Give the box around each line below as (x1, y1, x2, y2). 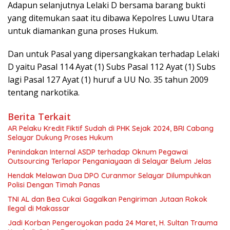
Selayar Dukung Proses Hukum (8, 133, 113, 143)
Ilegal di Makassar (8, 204, 70, 214)
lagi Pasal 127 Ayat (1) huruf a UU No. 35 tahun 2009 (8, 74, 208, 86)
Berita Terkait (8, 110, 71, 123)
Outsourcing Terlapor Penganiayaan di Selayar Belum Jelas (8, 157, 212, 166)
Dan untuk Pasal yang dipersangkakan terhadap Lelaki (8, 48, 219, 60)
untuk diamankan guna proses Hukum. (8, 25, 158, 37)
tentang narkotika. (8, 87, 80, 99)
